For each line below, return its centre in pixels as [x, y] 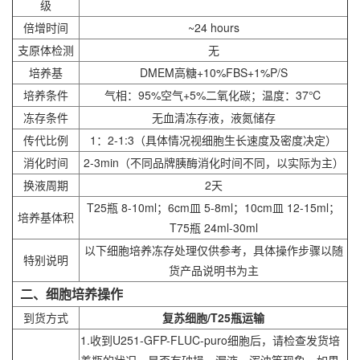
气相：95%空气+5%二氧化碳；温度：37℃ [213, 95]
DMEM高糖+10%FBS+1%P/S [213, 73]
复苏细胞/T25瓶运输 [213, 318]
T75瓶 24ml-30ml [213, 228]
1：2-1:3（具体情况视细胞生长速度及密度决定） [213, 140]
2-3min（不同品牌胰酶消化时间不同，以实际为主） [213, 163]
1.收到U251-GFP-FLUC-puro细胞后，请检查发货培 [210, 340]
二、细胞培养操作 [68, 294]
